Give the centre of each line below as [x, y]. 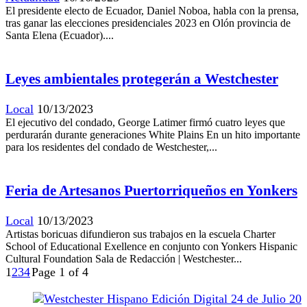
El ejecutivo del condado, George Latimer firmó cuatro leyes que [145, 123]
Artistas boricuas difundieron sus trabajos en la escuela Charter [140, 234]
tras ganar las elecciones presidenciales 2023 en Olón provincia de [148, 23]
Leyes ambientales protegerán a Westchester [142, 79]
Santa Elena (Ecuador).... [60, 35]
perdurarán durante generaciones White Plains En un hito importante [153, 135]
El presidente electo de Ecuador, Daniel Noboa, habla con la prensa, [152, 10]
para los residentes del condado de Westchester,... [111, 147]
